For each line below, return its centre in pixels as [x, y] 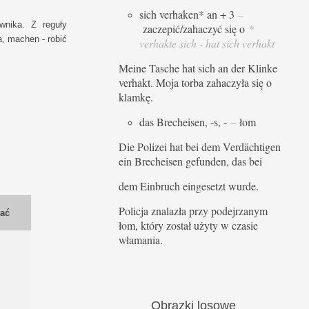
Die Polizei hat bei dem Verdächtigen [200, 147]
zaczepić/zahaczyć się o [194, 29]
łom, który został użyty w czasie [188, 226]
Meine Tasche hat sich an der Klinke [198, 68]
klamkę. [136, 97]
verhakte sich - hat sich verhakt [207, 43]
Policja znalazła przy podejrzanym [193, 211]
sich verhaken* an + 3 [189, 14]
